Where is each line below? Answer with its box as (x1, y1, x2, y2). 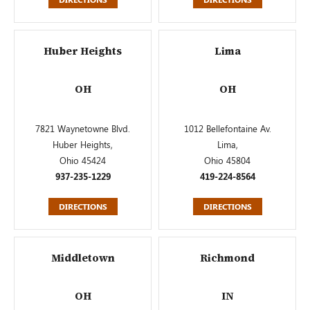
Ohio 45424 (60, 154, 106, 166)
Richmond (200, 250, 255, 265)
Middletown (51, 250, 115, 265)
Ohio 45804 (204, 154, 250, 166)
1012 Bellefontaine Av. (183, 122, 271, 134)
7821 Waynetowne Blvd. (35, 122, 130, 134)
